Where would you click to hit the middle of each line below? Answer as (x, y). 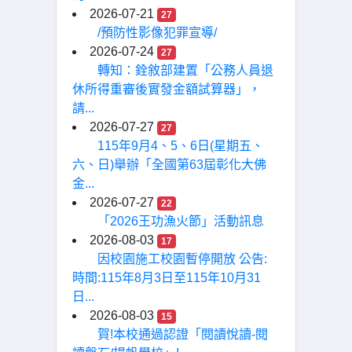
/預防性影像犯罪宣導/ (157, 33)
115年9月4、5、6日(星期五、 (181, 146)
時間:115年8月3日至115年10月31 (167, 278)
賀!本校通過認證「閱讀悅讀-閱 (183, 334)
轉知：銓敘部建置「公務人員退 (185, 70)
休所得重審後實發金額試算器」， (167, 89)
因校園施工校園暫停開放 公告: (182, 259)
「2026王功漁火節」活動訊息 (181, 221)
